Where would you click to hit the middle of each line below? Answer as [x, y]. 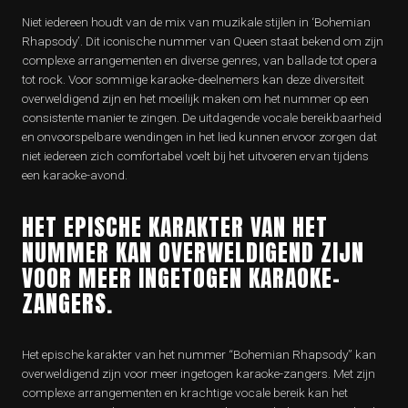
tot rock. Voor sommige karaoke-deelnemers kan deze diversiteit [193, 79]
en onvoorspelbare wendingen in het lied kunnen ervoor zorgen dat [199, 137]
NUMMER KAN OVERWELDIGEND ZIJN [193, 252]
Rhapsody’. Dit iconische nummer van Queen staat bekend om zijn [203, 41]
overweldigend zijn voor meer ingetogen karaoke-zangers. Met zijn [199, 373]
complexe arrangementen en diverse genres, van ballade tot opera [199, 60]
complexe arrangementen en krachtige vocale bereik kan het [185, 393]
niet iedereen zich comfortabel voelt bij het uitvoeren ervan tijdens [195, 156]
